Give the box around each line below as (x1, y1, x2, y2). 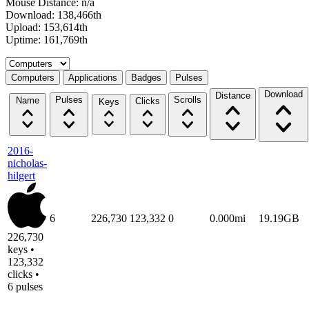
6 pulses (8, 280, 43, 292)
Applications (68, 72, 117, 83)
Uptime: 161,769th (6, 33, 88, 46)
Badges (131, 72, 161, 83)
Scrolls (174, 94, 201, 105)
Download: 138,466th (6, 8, 101, 21)
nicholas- (8, 157, 47, 169)
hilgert (8, 169, 35, 181)
